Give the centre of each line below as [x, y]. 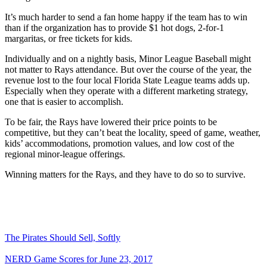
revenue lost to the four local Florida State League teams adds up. [127, 80]
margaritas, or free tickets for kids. [69, 38]
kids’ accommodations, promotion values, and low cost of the [119, 143]
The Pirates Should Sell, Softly [63, 237]
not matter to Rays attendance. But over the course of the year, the [128, 69]
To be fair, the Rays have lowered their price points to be [111, 122]
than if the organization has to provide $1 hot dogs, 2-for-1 [114, 27]
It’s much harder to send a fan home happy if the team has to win [126, 17]
